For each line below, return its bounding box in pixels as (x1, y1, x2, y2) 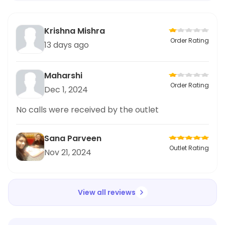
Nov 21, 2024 (44, 146, 91, 158)
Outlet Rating (169, 143, 209, 152)
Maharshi (44, 69, 82, 81)
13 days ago (44, 39, 89, 51)
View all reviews (77, 187, 136, 197)
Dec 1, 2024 (44, 83, 88, 95)
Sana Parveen (44, 132, 101, 144)
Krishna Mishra (44, 25, 105, 37)
